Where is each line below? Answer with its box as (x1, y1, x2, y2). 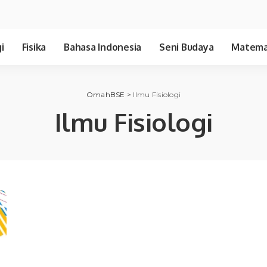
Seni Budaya (159, 41, 214, 53)
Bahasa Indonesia (64, 41, 141, 53)
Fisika (21, 41, 46, 53)
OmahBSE (86, 90, 125, 99)
